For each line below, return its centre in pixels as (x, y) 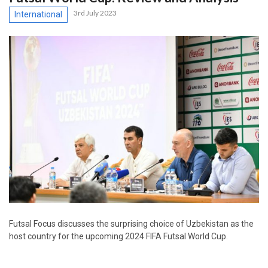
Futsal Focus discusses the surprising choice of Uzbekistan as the (131, 223)
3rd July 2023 (95, 13)
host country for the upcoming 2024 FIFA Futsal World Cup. (118, 236)
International (38, 15)
